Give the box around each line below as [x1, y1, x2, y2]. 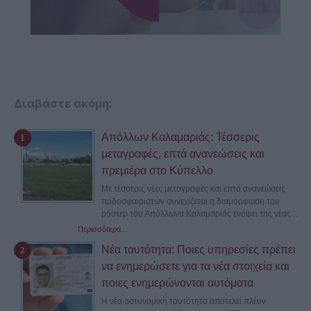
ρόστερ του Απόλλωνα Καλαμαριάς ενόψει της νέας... [101, 209, 297, 219]
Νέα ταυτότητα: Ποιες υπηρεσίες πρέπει [101, 244, 296, 256]
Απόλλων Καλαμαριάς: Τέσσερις [101, 131, 260, 144]
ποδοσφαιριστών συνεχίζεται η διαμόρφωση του [101, 196, 280, 207]
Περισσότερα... [78, 225, 127, 234]
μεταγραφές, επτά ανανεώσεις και [101, 148, 264, 160]
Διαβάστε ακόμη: [14, 96, 112, 112]
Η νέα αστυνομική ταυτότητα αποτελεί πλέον [101, 296, 266, 307]
